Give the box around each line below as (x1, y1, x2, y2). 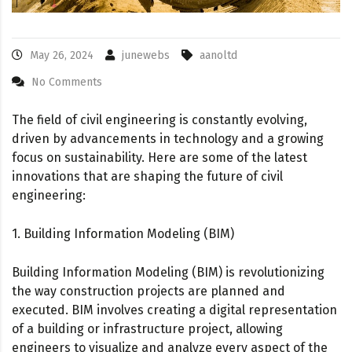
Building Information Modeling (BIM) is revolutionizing (12, 264, 324, 280)
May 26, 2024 (30, 48, 93, 62)
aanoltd (200, 48, 237, 62)
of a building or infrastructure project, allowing (12, 321, 283, 336)
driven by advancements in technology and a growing (12, 130, 324, 146)
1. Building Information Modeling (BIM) (12, 225, 234, 241)
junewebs (122, 48, 170, 62)
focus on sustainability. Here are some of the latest (12, 149, 307, 165)
